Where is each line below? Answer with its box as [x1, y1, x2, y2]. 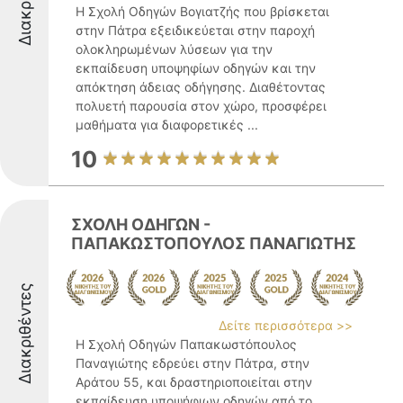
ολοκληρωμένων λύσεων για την [76, 41, 273, 57]
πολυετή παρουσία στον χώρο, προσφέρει [76, 98, 327, 113]
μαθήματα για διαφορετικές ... [76, 117, 258, 132]
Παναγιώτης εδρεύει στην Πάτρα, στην [76, 355, 309, 371]
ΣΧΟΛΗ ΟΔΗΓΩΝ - [71, 215, 210, 234]
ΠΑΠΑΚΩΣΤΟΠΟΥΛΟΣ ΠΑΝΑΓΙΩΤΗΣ [71, 234, 356, 253]
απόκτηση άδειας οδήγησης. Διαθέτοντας [76, 79, 326, 94]
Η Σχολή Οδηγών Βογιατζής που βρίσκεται [76, 4, 329, 19]
